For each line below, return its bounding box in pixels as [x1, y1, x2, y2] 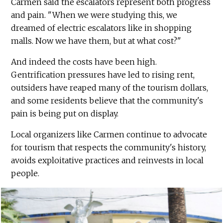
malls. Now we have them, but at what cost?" [11, 35, 184, 46]
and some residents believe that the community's [11, 95, 204, 106]
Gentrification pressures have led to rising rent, [11, 69, 195, 80]
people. [11, 168, 40, 178]
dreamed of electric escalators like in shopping [11, 22, 192, 33]
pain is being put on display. [11, 108, 119, 118]
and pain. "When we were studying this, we [11, 9, 178, 20]
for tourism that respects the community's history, [11, 142, 207, 152]
